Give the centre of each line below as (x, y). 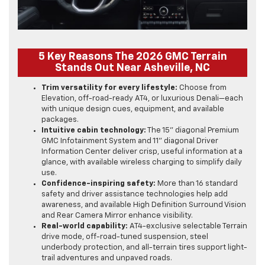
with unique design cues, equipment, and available (133, 109)
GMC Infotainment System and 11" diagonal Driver (130, 141)
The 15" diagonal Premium (193, 131)
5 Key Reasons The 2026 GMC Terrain (132, 57)
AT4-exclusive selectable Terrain (188, 227)
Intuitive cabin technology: (94, 131)
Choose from (202, 88)
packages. (60, 120)
